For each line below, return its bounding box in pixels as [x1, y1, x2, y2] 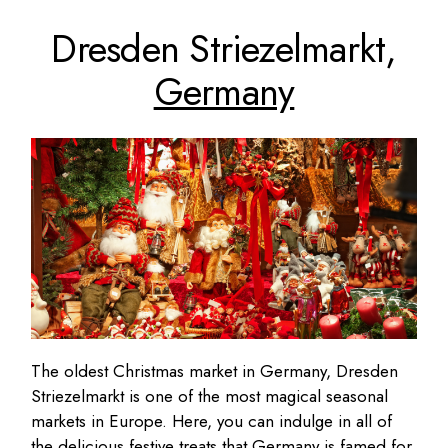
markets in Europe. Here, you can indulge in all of [31, 409, 393, 434]
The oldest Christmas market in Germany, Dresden [31, 359, 399, 384]
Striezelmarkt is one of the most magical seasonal [31, 384, 389, 409]
